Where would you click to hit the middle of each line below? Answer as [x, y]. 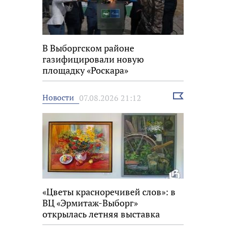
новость [186, 105]
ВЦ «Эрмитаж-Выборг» [90, 203]
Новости [58, 98]
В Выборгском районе [88, 48]
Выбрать [187, 96]
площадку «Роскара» [85, 70]
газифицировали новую [93, 59]
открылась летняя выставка [101, 214]
